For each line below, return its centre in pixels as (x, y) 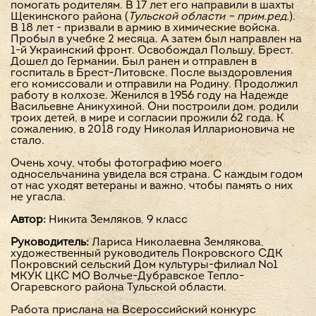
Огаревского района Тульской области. (119, 288)
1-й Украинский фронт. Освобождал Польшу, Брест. (152, 51)
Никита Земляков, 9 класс (117, 220)
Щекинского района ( (69, 17)
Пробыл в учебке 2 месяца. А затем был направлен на (156, 40)
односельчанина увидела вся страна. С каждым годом (157, 175)
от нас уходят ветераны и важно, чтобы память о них (152, 187)
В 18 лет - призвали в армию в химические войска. (145, 29)
